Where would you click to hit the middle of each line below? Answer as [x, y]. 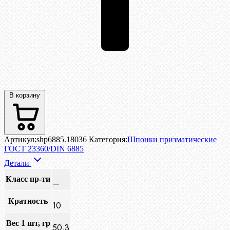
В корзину [25, 95]
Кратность [28, 201]
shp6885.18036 [62, 140]
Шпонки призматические [172, 140]
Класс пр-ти [28, 179]
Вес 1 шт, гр [28, 223]
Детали [18, 163]
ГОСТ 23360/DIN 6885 [44, 149]
